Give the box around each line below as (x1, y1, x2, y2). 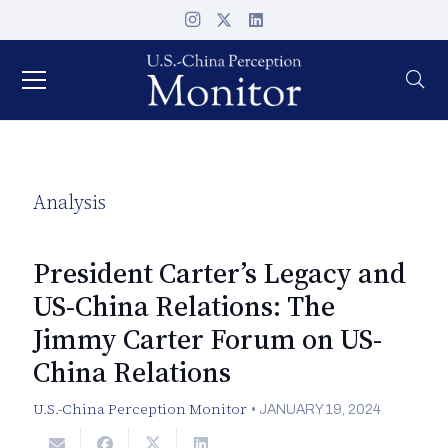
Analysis (33, 188, 106, 216)
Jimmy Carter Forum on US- (33, 320, 382, 358)
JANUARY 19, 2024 (259, 402, 382, 417)
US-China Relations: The (33, 287, 335, 325)
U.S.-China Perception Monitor (33, 399, 247, 419)
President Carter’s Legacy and (33, 254, 406, 292)
